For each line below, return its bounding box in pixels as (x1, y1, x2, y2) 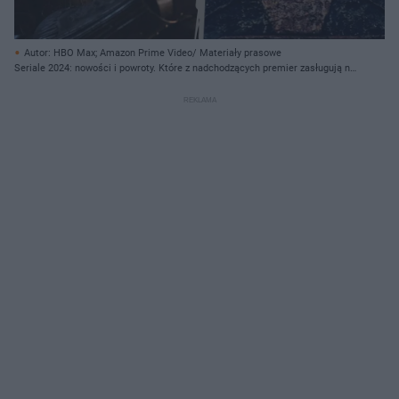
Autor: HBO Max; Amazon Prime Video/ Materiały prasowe (24, 46, 281, 59)
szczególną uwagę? (14, 77, 99, 89)
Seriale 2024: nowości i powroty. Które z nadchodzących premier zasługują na (14, 61, 355, 74)
